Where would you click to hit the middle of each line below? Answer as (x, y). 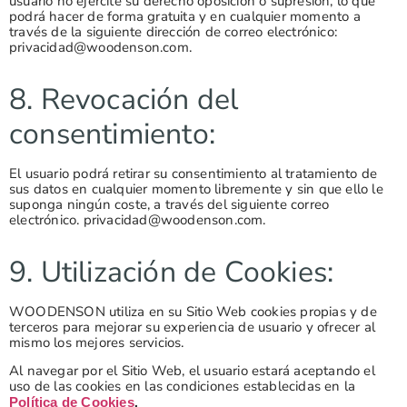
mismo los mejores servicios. (97, 342)
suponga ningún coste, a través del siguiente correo (169, 204)
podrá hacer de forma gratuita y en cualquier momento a (185, 16)
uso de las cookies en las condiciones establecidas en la (183, 387)
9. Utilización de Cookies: (172, 272)
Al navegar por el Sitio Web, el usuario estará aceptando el (192, 371)
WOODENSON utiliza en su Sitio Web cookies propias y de (193, 311)
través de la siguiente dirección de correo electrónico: (174, 31)
